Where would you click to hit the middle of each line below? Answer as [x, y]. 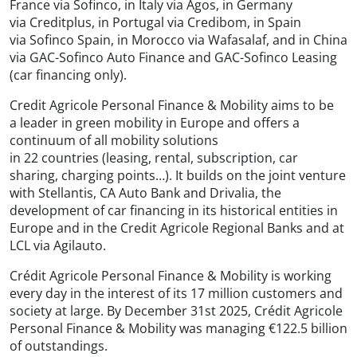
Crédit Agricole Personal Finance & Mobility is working [171, 275]
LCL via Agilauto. [58, 245]
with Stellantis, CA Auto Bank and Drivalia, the [145, 192]
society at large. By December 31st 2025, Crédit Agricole [176, 310]
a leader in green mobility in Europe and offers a [155, 122]
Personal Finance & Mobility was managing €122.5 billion [178, 328]
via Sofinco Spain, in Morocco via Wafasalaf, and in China [178, 39]
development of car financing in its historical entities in [174, 210]
